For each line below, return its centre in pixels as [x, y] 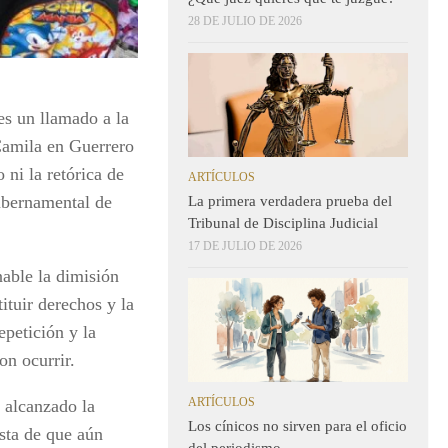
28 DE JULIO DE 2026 [245, 21]
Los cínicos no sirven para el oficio [297, 425]
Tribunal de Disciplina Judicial [283, 223]
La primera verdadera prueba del [290, 201]
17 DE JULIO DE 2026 [245, 246]
